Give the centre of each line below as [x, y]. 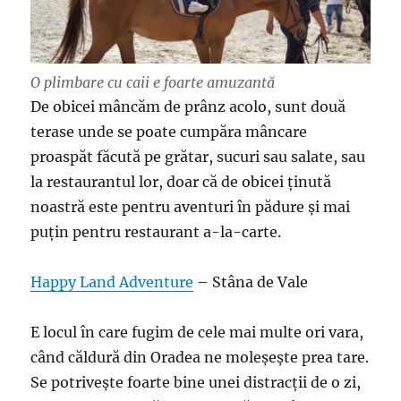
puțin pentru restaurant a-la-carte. [156, 231]
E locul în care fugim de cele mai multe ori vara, [197, 332]
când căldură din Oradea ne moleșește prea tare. [200, 357]
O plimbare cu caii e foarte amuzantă [153, 82]
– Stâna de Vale [251, 282]
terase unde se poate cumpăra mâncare [169, 131]
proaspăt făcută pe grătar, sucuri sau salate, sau [198, 156]
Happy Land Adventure [112, 282]
